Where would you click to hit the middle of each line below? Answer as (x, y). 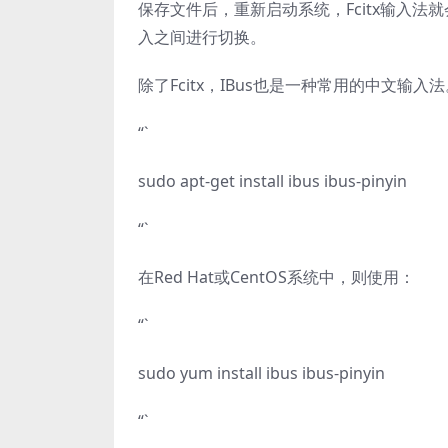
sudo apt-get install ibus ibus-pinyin (272, 181)
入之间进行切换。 (202, 37)
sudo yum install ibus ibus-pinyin (261, 373)
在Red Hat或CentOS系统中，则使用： (276, 277)
